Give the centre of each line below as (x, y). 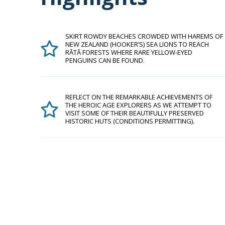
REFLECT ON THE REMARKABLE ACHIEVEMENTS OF (139, 97)
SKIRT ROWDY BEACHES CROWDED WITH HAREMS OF (144, 36)
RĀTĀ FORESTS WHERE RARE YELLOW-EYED (129, 52)
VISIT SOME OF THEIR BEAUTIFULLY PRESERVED (135, 113)
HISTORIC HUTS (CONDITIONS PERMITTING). (130, 121)
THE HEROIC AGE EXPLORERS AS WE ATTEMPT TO (138, 105)
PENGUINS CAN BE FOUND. (105, 60)
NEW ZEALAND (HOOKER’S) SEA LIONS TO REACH (137, 44)
